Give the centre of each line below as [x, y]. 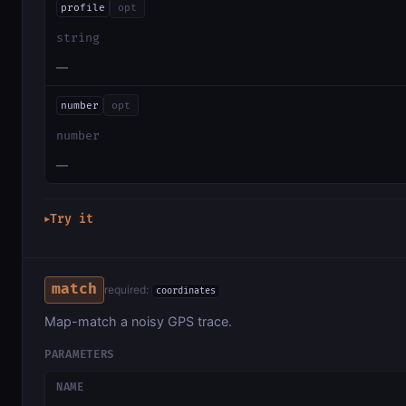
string [78, 39]
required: [128, 290]
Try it [72, 219]
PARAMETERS [80, 355]
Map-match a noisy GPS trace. [138, 322]
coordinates [185, 291]
